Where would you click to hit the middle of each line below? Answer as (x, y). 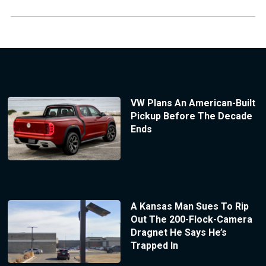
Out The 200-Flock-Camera (191, 219)
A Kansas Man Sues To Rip (189, 206)
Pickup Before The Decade (191, 116)
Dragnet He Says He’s (178, 232)
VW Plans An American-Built (193, 103)
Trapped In (154, 245)
